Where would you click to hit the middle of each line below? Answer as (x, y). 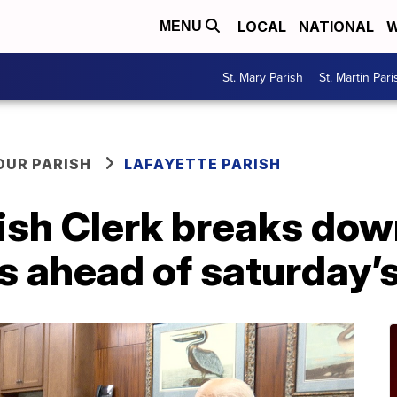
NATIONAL (336, 27)
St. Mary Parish (263, 77)
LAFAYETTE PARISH (202, 164)
